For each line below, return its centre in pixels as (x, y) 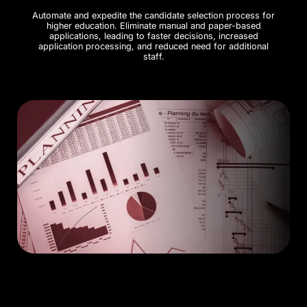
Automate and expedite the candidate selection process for (153, 15)
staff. (153, 56)
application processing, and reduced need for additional (153, 46)
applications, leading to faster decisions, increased (153, 36)
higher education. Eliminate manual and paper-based (153, 25)
